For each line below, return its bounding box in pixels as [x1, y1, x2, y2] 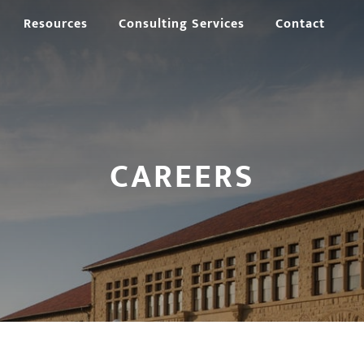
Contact [275, 13, 325, 35]
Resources [24, 13, 88, 35]
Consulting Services [119, 13, 245, 35]
